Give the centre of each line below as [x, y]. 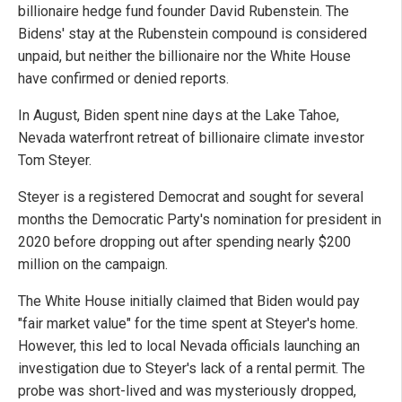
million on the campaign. [93, 264]
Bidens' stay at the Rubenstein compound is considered [192, 33]
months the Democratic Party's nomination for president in [200, 219]
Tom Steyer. [55, 160]
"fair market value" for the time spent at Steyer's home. [188, 323]
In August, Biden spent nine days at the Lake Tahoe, [179, 115]
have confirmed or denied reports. [123, 78]
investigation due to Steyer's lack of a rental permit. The [192, 368]
